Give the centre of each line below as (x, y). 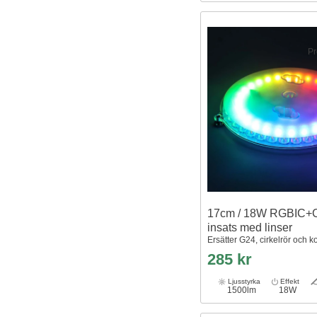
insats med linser (249, 227)
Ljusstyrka (243, 281)
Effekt (289, 281)
